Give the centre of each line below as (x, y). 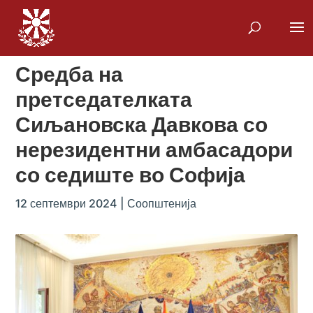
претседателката (104, 99)
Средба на (70, 74)
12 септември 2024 (67, 203)
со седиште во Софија (131, 175)
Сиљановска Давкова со (142, 124)
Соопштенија (162, 203)
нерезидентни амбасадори (154, 150)
